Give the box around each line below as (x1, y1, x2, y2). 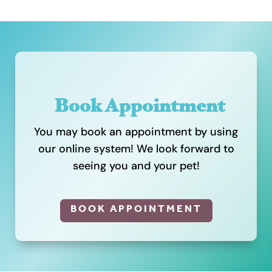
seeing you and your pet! (72, 158, 200, 173)
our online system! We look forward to (38, 141, 234, 156)
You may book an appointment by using (34, 124, 238, 139)
